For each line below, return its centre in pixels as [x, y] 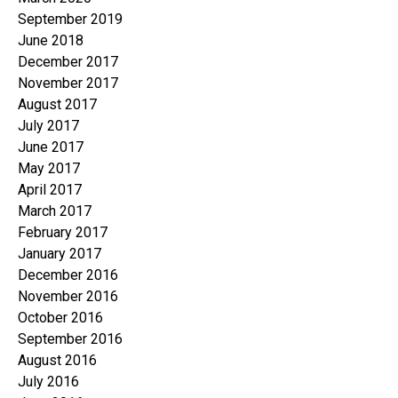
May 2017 [49, 169]
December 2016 [68, 275]
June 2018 [51, 41]
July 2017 [48, 126]
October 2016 [60, 318]
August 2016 [57, 361]
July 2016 [48, 382]
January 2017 [60, 254]
